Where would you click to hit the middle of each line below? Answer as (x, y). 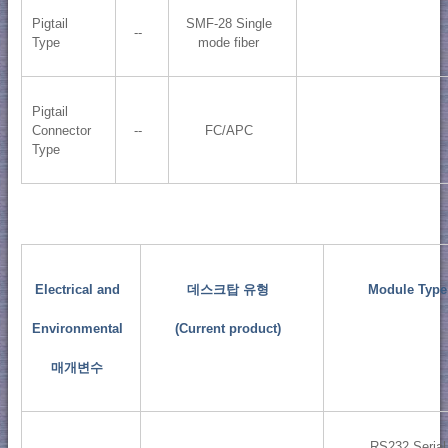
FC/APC (228, 130)
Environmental (77, 328)
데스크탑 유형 (228, 289)
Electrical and (77, 289)
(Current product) (228, 328)
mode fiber (229, 42)
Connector (61, 130)
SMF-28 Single (228, 23)
